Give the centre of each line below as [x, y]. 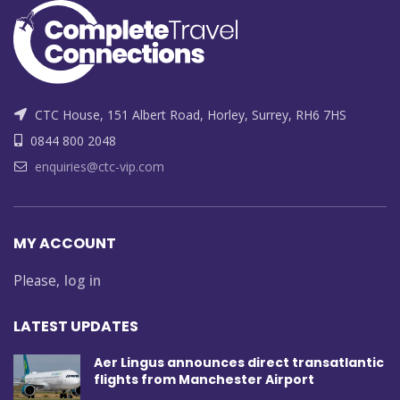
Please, [37, 281]
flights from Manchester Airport [204, 380]
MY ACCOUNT [65, 244]
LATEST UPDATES [76, 327]
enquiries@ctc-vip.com [100, 167]
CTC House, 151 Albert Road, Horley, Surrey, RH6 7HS [189, 115]
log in [83, 281]
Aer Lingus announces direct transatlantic [239, 363]
